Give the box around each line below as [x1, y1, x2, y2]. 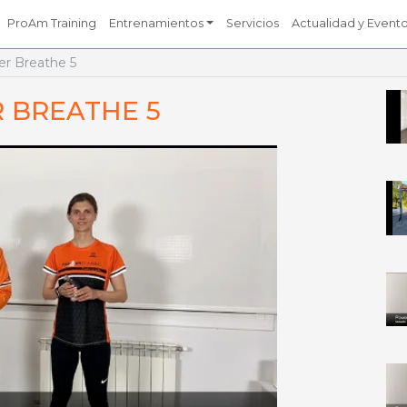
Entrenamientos [109, 16, 204, 31]
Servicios [226, 16, 279, 31]
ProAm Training [7, 16, 97, 31]
